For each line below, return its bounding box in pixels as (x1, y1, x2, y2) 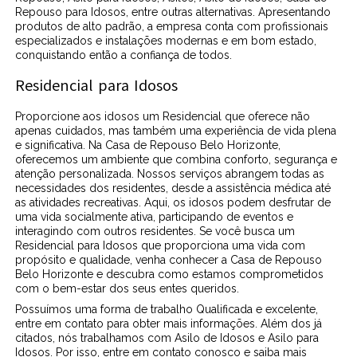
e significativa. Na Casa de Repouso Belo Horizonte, (15, 138, 281, 151)
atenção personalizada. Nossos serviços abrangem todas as (15, 167, 325, 180)
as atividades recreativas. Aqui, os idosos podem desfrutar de (15, 195, 331, 209)
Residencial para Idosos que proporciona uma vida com (15, 238, 306, 252)
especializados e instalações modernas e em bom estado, (15, 33, 317, 47)
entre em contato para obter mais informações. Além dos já (15, 316, 323, 330)
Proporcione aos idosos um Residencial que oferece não (15, 109, 311, 123)
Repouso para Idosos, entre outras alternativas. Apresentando (15, 5, 331, 18)
